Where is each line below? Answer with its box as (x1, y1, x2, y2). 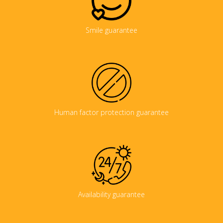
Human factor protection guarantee (54, 108, 169, 117)
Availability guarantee (78, 190, 145, 199)
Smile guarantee (86, 25, 137, 35)
